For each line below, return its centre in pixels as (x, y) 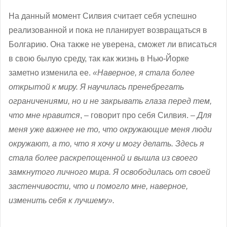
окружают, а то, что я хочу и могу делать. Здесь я (106, 144)
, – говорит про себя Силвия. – (139, 116)
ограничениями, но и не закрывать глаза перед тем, (110, 101)
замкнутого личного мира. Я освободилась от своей (109, 172)
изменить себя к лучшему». (62, 201)
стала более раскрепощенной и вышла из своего (103, 158)
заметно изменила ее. (51, 73)
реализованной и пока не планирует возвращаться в (108, 30)
